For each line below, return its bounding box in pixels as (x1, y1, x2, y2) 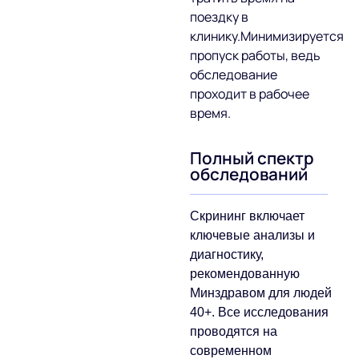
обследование (190, 66, 278, 84)
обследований (190, 163, 309, 186)
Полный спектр (190, 147, 315, 170)
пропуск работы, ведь (190, 46, 321, 65)
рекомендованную (190, 267, 301, 281)
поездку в (190, 8, 249, 26)
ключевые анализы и (190, 228, 316, 243)
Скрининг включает (190, 209, 305, 224)
